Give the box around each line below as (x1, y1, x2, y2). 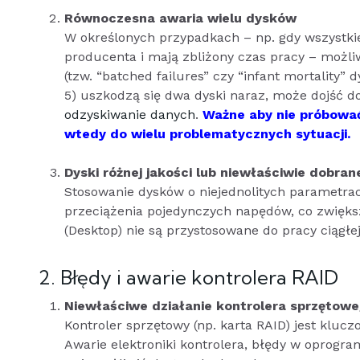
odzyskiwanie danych (64, 107, 195, 122)
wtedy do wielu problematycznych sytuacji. (64, 126, 350, 141)
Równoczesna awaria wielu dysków (64, 10, 297, 26)
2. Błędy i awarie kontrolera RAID (39, 265, 338, 289)
